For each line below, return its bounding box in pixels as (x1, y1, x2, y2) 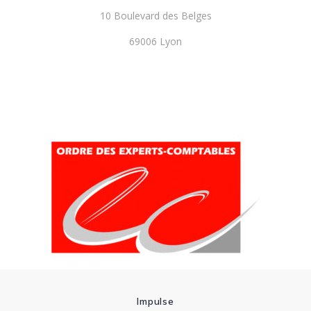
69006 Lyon (129, 35, 182, 48)
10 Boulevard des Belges (99, 9, 212, 22)
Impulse (136, 295, 175, 307)
